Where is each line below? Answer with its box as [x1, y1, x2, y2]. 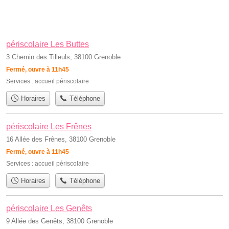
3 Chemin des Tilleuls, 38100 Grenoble [6, 53, 121, 61]
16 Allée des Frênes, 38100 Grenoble [6, 135, 116, 143]
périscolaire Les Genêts [6, 203, 92, 213]
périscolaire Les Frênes [6, 122, 91, 131]
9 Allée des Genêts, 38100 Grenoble [6, 217, 113, 225]
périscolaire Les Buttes [6, 40, 89, 49]
